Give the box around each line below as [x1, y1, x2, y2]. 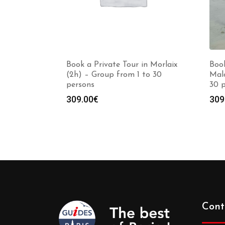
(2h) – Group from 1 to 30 [66, 71, 162, 79]
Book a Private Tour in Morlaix [66, 61, 177, 69]
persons [66, 81, 94, 89]
